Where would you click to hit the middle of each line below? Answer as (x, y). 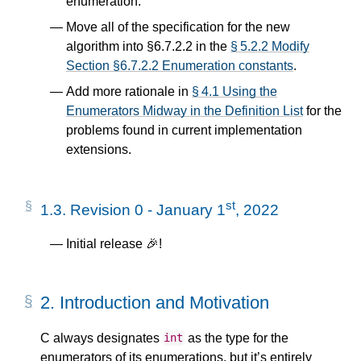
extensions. (99, 149)
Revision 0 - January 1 (148, 210)
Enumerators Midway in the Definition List (185, 110)
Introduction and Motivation (164, 303)
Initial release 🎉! (114, 244)
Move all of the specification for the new (178, 27)
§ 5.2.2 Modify (270, 46)
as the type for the (236, 338)
